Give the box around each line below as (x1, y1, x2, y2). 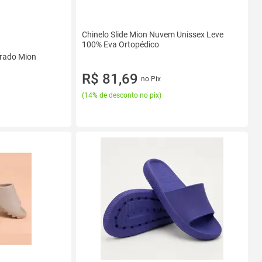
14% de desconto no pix (84, 91, 159, 99)
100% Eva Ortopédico (82, 40, 159, 49)
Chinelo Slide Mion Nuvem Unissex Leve (82, 30, 223, 39)
